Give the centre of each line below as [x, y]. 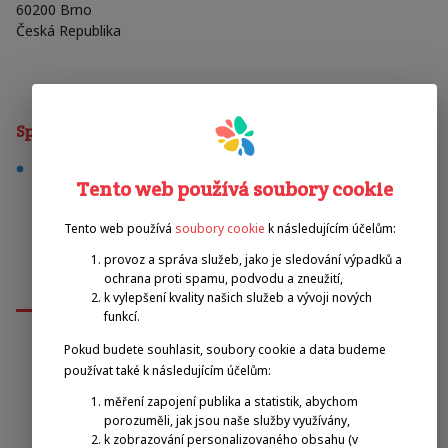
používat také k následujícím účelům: [167, 370]
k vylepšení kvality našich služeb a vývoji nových [238, 297]
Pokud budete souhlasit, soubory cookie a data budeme [225, 349]
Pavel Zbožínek [213, 435]
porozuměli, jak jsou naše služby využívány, [227, 420]
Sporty [41, 131]
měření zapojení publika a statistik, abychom [231, 401]
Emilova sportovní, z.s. [213, 381]
